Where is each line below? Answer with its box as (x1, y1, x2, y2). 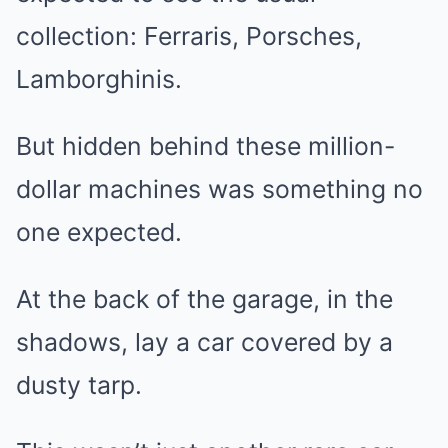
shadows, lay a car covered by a (16, 327, 393, 357)
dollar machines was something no (16, 174, 423, 204)
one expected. (16, 217, 182, 247)
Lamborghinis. (16, 64, 182, 94)
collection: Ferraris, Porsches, (16, 21, 362, 51)
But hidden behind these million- (16, 131, 395, 161)
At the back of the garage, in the (16, 284, 393, 314)
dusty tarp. (16, 370, 142, 400)
